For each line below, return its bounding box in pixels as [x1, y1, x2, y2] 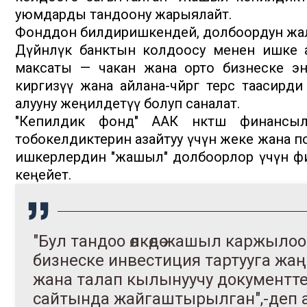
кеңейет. [15, 167, 71, 184]
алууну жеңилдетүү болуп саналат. [15, 95, 240, 112]
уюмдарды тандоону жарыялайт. [15, 6, 232, 23]
